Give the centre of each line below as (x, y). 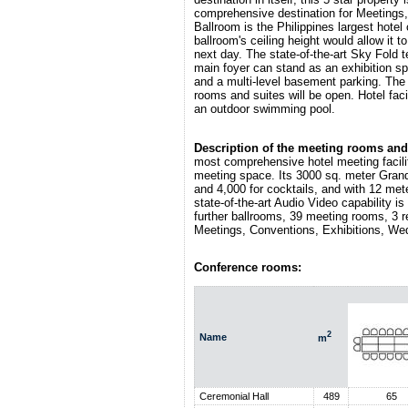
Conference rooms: (248, 267)
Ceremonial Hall (234, 396)
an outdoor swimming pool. (265, 109)
